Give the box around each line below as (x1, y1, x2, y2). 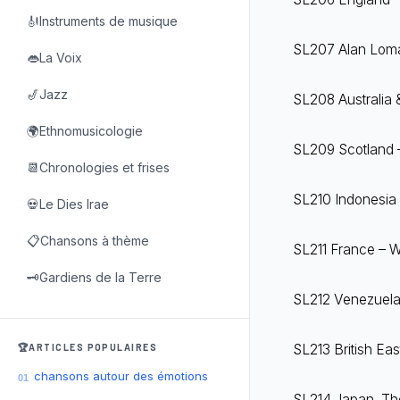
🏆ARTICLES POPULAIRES (18, 342, 158, 354)
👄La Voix (27, 50, 82, 66)
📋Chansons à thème (27, 233, 149, 249)
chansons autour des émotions (34, 369, 208, 384)
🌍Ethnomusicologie (27, 123, 143, 139)
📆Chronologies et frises (27, 160, 170, 176)
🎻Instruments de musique (27, 13, 178, 29)
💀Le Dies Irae (27, 196, 109, 212)
